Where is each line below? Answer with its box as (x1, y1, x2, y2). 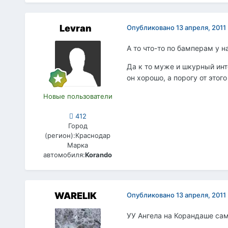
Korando (85, 151, 112, 159)
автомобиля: (43, 151, 85, 159)
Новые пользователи (43, 92, 112, 101)
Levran (60, 23, 92, 34)
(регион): (45, 131, 76, 140)
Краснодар (75, 131, 111, 140)
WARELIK (54, 190, 97, 202)
